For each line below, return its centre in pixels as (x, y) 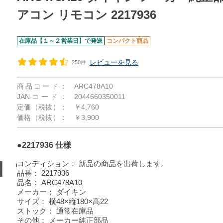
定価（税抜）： (42, 107)
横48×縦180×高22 (78, 201)
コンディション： (47, 164)
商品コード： (42, 86)
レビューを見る (114, 62)
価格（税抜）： (42, 117)
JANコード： (42, 97)
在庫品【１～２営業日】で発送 (60, 41)
